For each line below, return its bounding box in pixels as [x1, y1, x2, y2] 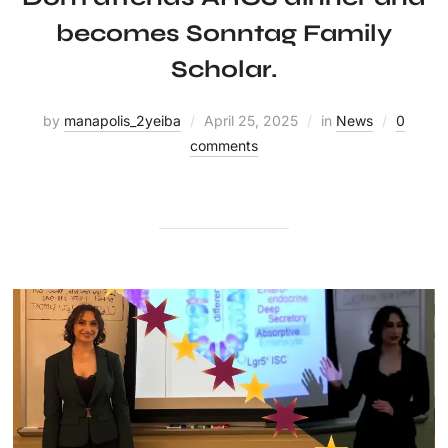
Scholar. [170, 55, 278, 84]
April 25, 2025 [204, 112, 298, 129]
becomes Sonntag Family [56, 19, 392, 48]
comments [190, 137, 258, 154]
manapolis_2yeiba [64, 112, 181, 129]
